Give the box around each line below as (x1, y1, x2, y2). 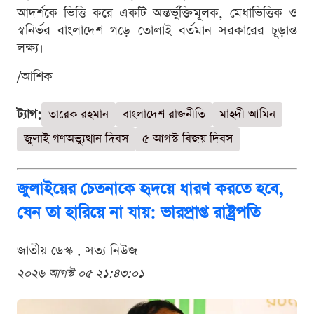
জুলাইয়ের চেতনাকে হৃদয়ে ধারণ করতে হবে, (17, 178, 283, 201)
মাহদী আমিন (219, 107, 275, 123)
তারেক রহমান (48, 107, 109, 123)
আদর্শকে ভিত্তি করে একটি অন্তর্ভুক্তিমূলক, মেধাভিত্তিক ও (17, 4, 297, 22)
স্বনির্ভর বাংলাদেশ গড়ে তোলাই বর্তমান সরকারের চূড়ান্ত (17, 22, 297, 40)
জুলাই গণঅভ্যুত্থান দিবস (24, 131, 128, 148)
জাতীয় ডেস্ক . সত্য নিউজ (17, 242, 137, 260)
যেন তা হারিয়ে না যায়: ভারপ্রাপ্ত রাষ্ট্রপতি (17, 202, 260, 225)
